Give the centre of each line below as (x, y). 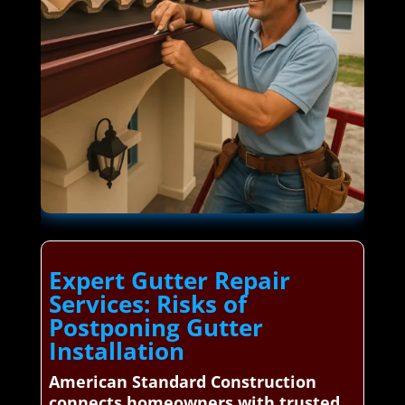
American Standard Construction (182, 382)
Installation (116, 351)
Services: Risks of (147, 304)
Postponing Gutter (155, 328)
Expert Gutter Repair (169, 281)
